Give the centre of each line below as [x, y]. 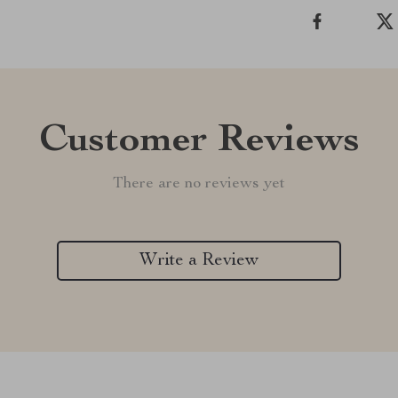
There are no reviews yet [199, 184]
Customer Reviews [199, 142]
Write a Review [199, 261]
